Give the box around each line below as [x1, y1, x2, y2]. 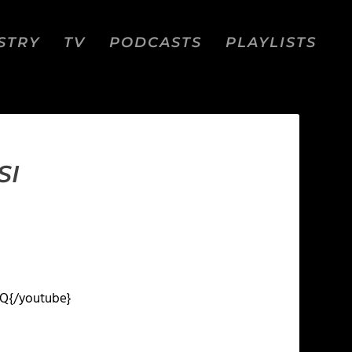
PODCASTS [109, 33, 202, 51]
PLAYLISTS [225, 33, 317, 51]
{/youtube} [9, 288, 75, 310]
